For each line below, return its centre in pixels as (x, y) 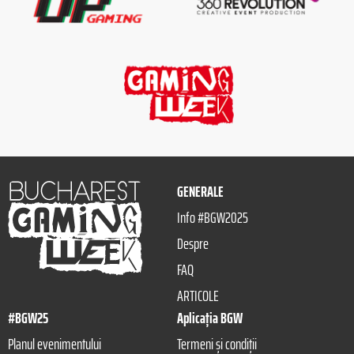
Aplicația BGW (210, 318)
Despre (193, 244)
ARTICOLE (198, 296)
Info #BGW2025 (213, 218)
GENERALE (200, 192)
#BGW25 (28, 318)
